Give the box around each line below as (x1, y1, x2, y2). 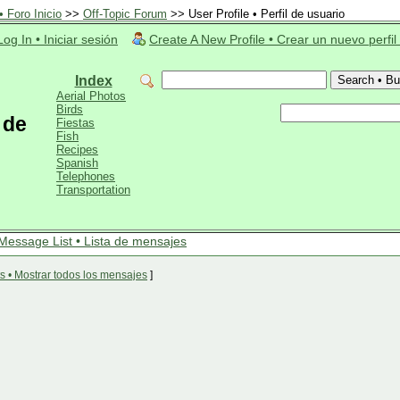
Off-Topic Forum (83, 7, 167, 21)
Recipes (56, 143, 98, 156)
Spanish (56, 156, 98, 170)
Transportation (56, 183, 130, 196)
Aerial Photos (56, 89, 126, 103)
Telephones (56, 170, 115, 183)
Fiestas (56, 116, 95, 129)
